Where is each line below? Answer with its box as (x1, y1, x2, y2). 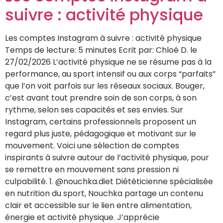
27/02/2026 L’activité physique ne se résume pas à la (5, 56, 212, 68)
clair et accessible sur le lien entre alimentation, (5, 199, 192, 211)
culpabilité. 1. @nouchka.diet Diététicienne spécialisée (5, 175, 213, 187)
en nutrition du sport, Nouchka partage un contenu (5, 187, 203, 199)
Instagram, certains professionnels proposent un (5, 115, 196, 127)
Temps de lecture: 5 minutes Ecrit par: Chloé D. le (5, 44, 197, 56)
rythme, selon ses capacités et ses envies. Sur (5, 104, 183, 115)
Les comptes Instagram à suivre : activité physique (5, 32, 202, 44)
